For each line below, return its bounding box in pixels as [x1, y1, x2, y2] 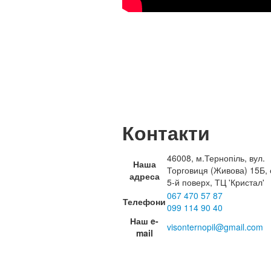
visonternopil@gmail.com [167, 221, 263, 233]
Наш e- [130, 215, 158, 227]
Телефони [123, 195, 166, 207]
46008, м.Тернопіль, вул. [167, 152, 265, 164]
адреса [129, 170, 160, 182]
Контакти [122, 119, 210, 146]
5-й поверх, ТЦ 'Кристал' [167, 176, 264, 188]
